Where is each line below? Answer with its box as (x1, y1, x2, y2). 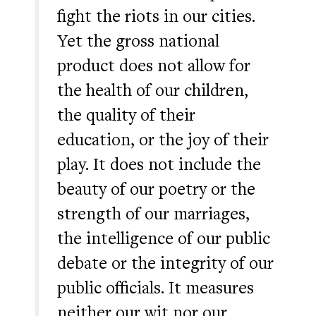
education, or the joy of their (57, 128, 269, 151)
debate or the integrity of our (57, 251, 274, 274)
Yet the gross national (57, 29, 219, 52)
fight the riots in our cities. (57, 4, 255, 28)
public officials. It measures (57, 276, 254, 299)
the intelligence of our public (57, 226, 270, 250)
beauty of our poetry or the (57, 177, 255, 200)
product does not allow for (57, 54, 250, 77)
